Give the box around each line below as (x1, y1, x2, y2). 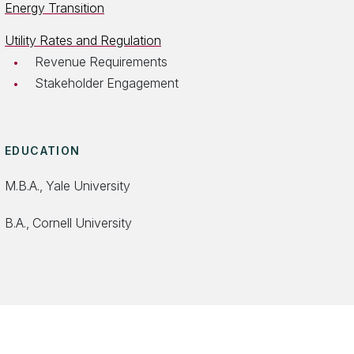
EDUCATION (5, 144, 81, 157)
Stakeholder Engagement (35, 75, 179, 91)
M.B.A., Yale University (5, 178, 130, 194)
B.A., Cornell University (5, 215, 132, 231)
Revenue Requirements (35, 54, 168, 70)
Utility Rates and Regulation (5, 32, 161, 48)
